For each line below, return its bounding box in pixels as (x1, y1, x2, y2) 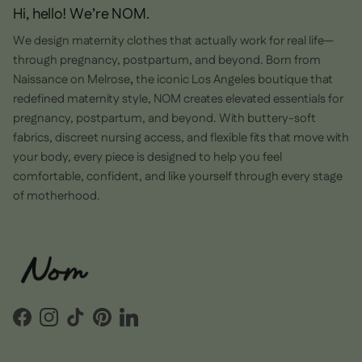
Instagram (48, 316, 103, 334)
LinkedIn (128, 316, 175, 334)
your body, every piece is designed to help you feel (13, 148, 282, 166)
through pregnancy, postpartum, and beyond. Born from (13, 51, 321, 69)
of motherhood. (13, 187, 100, 204)
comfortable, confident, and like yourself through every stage (13, 167, 343, 185)
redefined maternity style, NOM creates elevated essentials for (13, 90, 343, 107)
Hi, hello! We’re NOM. (13, 3, 150, 25)
